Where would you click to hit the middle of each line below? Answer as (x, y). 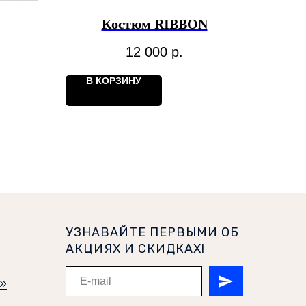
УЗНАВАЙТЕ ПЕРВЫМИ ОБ (152, 232)
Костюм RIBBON (154, 24)
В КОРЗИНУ (114, 80)
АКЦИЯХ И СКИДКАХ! (135, 248)
